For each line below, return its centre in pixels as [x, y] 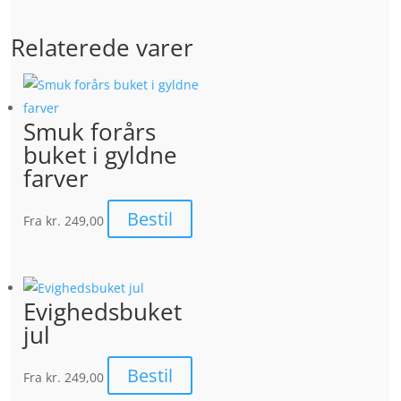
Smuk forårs [90, 131]
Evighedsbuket [102, 311]
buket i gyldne [100, 154]
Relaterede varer [102, 47]
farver [56, 178]
